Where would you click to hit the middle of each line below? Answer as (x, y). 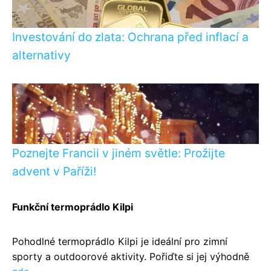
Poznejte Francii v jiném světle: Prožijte (119, 153)
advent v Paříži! (54, 171)
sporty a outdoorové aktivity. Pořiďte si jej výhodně (131, 256)
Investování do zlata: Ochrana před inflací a (130, 37)
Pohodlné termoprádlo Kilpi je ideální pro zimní (120, 241)
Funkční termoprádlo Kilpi (73, 207)
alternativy (41, 55)
